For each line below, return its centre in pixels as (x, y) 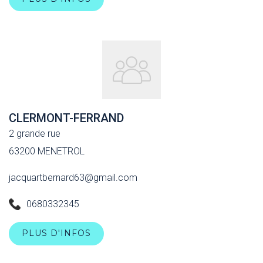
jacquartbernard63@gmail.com (73, 178)
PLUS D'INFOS (56, 233)
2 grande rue (35, 134)
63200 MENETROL (47, 151)
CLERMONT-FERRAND (66, 118)
